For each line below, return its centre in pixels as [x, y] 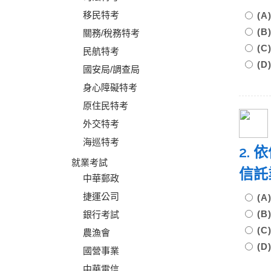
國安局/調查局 [111, 69]
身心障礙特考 [110, 87]
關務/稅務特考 [111, 33]
